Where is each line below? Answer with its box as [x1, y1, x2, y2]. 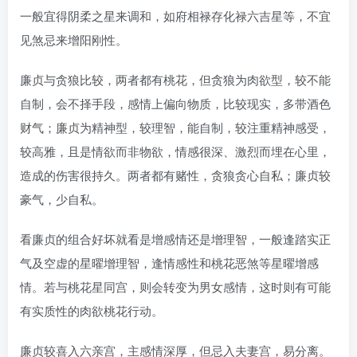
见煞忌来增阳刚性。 [20, 30, 127, 48]
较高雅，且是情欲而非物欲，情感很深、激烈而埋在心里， [20, 142, 331, 159]
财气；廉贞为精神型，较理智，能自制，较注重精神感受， [20, 118, 331, 135]
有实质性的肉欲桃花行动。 [20, 301, 163, 319]
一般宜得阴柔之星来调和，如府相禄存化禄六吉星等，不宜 [20, 6, 331, 24]
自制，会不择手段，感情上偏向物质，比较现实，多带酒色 [20, 94, 331, 112]
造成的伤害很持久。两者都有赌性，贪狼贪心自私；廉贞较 [20, 166, 331, 183]
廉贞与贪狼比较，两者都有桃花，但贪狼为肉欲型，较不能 [20, 70, 331, 88]
